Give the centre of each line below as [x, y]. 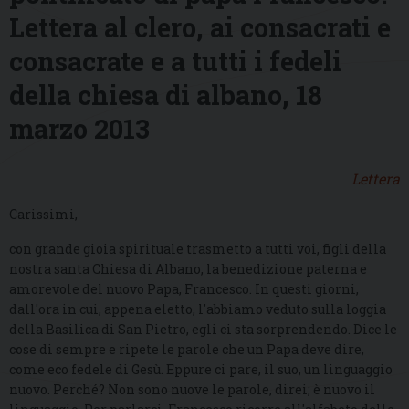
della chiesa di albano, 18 [166, 95]
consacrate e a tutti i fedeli [175, 62]
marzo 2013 [79, 129]
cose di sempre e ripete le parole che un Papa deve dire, [187, 350]
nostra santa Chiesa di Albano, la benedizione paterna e [188, 269]
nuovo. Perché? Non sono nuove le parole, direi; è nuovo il [192, 390]
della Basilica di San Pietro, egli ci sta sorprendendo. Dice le [203, 330]
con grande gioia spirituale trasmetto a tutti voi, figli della [198, 249]
